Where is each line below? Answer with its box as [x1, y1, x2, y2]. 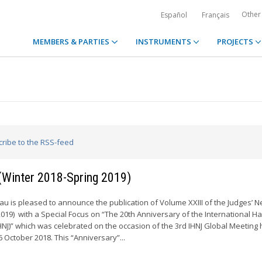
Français [202, 10, 229, 20]
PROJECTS [216, 36, 255, 47]
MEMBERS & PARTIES [33, 36, 112, 47]
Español [161, 10, 187, 20]
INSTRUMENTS [135, 36, 193, 47]
